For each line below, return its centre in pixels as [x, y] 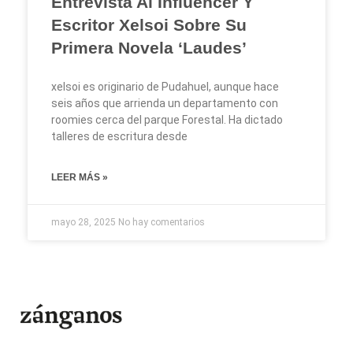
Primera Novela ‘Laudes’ [149, 47]
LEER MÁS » [80, 177]
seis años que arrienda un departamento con [165, 103]
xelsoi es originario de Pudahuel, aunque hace [165, 86]
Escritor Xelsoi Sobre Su [149, 24]
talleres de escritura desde [119, 136]
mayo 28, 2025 [85, 222]
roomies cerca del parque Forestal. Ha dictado [167, 119]
